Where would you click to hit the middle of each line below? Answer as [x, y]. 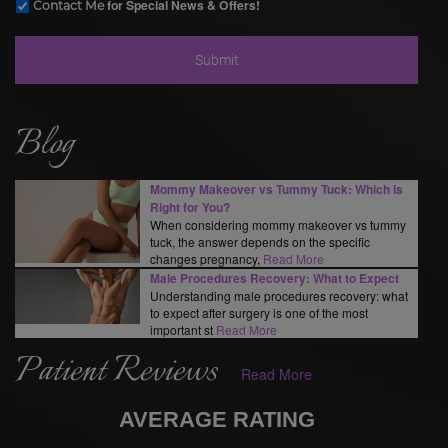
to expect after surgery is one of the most [259, 312]
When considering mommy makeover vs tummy [278, 224]
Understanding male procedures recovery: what [279, 295]
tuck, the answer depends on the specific [260, 241]
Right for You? [190, 206]
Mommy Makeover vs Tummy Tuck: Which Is [276, 188]
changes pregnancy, [206, 258]
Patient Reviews [116, 371]
